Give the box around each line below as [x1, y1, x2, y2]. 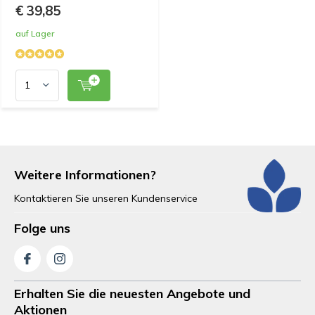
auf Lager [15, 27, 54, 39]
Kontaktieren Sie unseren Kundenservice [14, 191, 198, 205]
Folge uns [14, 219, 70, 236]
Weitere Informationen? [14, 166, 156, 183]
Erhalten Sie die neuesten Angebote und [14, 285, 250, 302]
